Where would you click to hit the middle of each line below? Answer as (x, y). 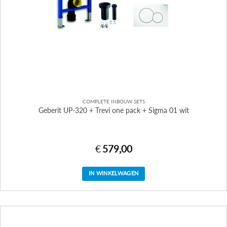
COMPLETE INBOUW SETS (113, 102)
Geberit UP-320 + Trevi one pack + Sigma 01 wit (113, 110)
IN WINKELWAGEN (113, 173)
